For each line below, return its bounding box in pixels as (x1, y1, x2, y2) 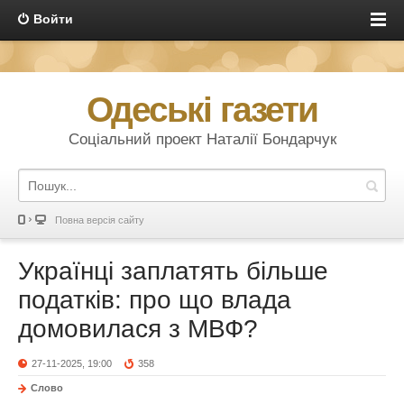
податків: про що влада (18, 286, 291, 314)
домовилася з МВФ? (18, 315, 258, 343)
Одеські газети (87, 90, 317, 129)
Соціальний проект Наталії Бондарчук (68, 131, 336, 148)
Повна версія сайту (55, 215, 144, 225)
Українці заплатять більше (18, 257, 328, 285)
